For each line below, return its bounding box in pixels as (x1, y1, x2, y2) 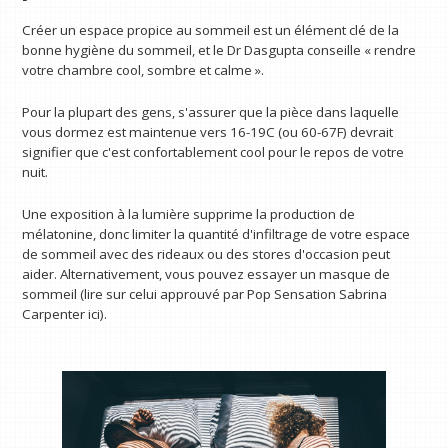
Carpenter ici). (22, 304, 108, 323)
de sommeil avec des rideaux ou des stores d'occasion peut (22, 244, 391, 263)
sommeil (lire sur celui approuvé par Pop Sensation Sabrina (22, 284, 388, 303)
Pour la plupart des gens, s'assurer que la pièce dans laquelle (22, 102, 400, 121)
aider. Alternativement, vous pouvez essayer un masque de (22, 264, 391, 283)
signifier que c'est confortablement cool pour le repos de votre (22, 142, 405, 161)
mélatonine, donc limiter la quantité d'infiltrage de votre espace (22, 224, 411, 243)
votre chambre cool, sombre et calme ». (22, 61, 265, 80)
